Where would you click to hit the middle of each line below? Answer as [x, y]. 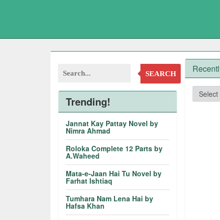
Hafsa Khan [85, 206]
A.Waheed [83, 156]
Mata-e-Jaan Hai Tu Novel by [114, 173]
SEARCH [161, 74]
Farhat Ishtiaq [89, 181]
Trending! [88, 101]
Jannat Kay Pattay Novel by [112, 123]
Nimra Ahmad [88, 131]
